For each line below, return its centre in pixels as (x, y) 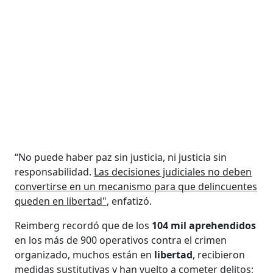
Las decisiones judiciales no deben (173, 172)
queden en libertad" (61, 201)
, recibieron (219, 254)
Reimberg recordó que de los (83, 225)
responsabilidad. (55, 172)
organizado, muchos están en (85, 254)
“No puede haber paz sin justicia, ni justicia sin (121, 157)
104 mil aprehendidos (204, 225)
